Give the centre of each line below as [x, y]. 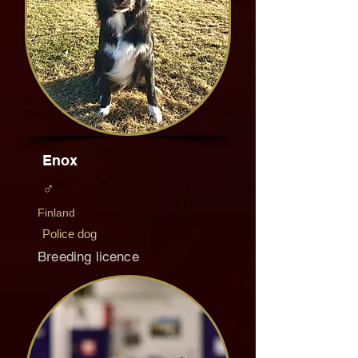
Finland [56, 213]
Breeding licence [88, 257]
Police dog [70, 234]
